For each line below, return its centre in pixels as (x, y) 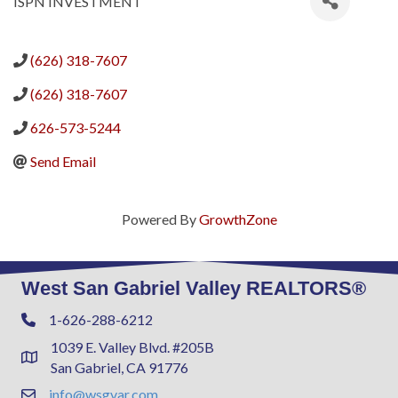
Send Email (63, 161)
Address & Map (68, 359)
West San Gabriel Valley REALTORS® (194, 288)
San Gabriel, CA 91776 (119, 367)
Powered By (160, 219)
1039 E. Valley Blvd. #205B (132, 346)
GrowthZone (238, 219)
